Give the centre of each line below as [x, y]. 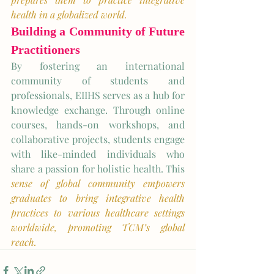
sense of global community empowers [98, 183]
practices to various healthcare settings [98, 213]
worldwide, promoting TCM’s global [98, 227]
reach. [25, 242]
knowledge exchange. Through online [98, 110]
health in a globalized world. [69, 14]
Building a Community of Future [98, 31]
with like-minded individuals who [98, 154]
